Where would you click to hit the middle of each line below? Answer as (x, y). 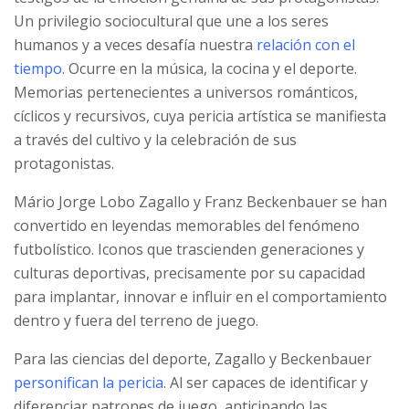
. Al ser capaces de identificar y (266, 383)
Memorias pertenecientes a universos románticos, (186, 93)
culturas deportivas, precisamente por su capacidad (189, 273)
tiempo (38, 69)
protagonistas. (64, 164)
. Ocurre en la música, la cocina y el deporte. (210, 69)
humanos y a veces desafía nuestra (135, 45)
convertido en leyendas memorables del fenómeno (187, 226)
